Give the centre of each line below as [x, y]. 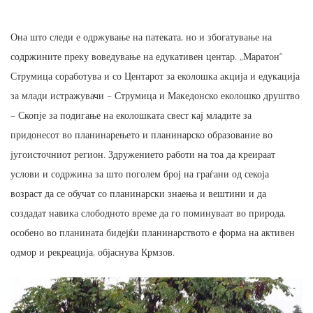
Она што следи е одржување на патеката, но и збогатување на [141, 37]
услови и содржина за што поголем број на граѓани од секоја [140, 174]
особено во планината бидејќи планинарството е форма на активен [153, 233]
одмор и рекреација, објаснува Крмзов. [93, 252]
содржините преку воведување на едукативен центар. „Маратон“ [146, 57]
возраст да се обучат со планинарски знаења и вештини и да [138, 194]
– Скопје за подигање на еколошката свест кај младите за [131, 115]
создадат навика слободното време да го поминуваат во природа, [148, 213]
